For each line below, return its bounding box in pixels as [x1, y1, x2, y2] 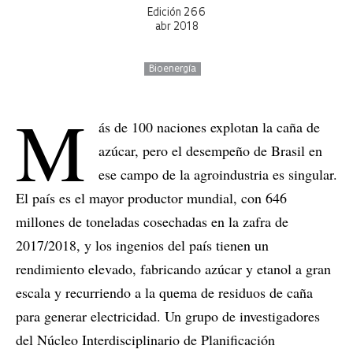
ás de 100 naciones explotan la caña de [98, 117, 320, 137]
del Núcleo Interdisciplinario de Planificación [16, 330, 275, 350]
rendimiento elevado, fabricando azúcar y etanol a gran [16, 259, 331, 279]
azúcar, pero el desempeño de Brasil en [98, 141, 322, 161]
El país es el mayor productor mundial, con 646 [16, 188, 287, 208]
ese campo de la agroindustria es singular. [98, 165, 337, 184]
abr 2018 [154, 22, 199, 33]
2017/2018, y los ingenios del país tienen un [16, 236, 269, 255]
